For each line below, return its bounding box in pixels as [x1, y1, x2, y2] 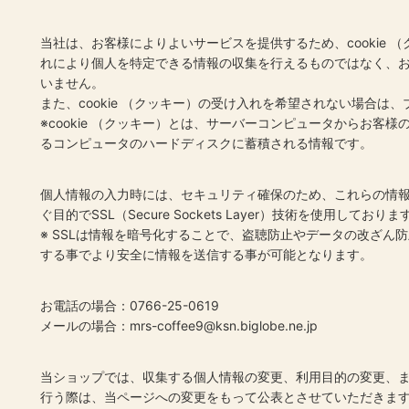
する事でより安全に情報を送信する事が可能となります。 [40, 246, 372, 263]
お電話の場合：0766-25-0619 [40, 298, 219, 314]
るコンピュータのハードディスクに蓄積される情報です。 [40, 135, 372, 152]
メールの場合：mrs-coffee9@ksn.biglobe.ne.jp [40, 318, 318, 334]
